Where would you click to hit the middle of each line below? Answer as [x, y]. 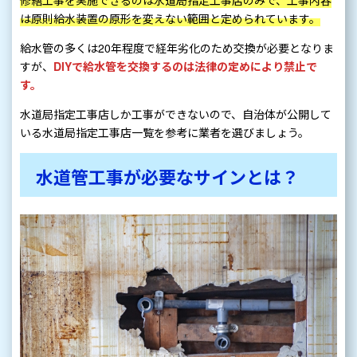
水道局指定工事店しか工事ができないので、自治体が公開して [176, 114]
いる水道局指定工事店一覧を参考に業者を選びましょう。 [165, 133]
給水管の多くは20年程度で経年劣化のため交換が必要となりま [177, 48]
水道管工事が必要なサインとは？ [167, 177]
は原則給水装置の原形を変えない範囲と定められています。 [170, 19]
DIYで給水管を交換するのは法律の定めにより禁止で [185, 67]
